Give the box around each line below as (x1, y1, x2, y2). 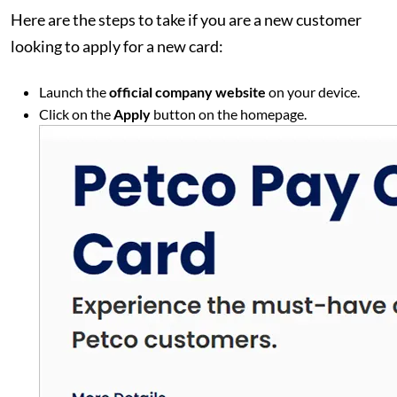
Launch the (39, 83, 109, 100)
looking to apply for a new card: (11, 36, 226, 56)
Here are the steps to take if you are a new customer (11, 10, 362, 29)
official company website (109, 83, 266, 100)
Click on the (39, 105, 113, 122)
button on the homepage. (153, 105, 307, 122)
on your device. (266, 83, 360, 100)
